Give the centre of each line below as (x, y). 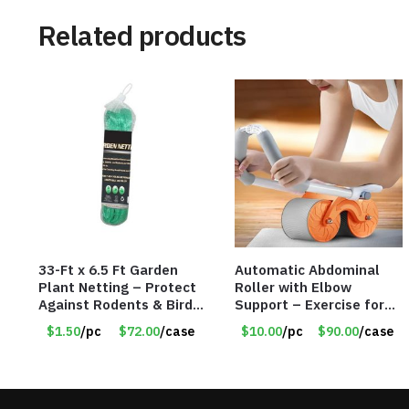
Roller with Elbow (293, 287)
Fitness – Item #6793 (307, 339)
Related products (142, 36)
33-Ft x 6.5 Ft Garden (108, 269)
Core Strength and (296, 321)
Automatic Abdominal (307, 269)
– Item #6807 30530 (107, 321)
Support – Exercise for (309, 304)
